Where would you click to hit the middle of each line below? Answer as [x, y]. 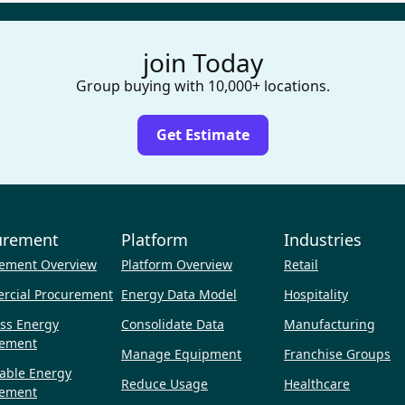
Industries [323, 240]
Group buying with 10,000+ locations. [202, 86]
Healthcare [317, 384]
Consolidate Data [173, 325]
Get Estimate [202, 135]
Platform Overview [177, 265]
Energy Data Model [179, 295]
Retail [301, 265]
